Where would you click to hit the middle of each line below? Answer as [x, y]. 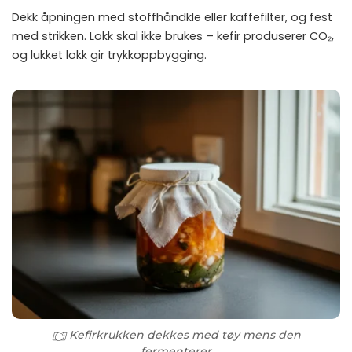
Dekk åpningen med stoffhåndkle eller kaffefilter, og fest [172, 17]
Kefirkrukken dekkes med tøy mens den [185, 335]
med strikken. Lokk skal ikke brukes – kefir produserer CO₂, [173, 36]
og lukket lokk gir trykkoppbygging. [109, 55]
